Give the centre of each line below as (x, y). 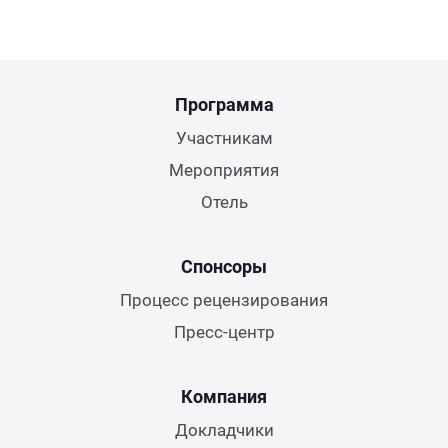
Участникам (224, 138)
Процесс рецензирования (224, 300)
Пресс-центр (224, 332)
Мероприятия (224, 170)
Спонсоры (224, 266)
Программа (224, 104)
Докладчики (224, 430)
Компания (224, 396)
